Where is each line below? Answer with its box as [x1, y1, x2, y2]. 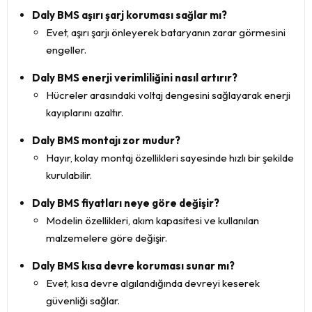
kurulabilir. [46, 169, 92, 182]
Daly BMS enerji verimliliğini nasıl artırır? [32, 71, 237, 84]
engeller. [46, 43, 86, 56]
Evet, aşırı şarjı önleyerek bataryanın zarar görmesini [46, 26, 286, 39]
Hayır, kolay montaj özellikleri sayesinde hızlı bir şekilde [46, 151, 294, 164]
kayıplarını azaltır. [46, 106, 123, 119]
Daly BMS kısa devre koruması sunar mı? [32, 259, 235, 272]
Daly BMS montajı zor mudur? [32, 134, 180, 147]
